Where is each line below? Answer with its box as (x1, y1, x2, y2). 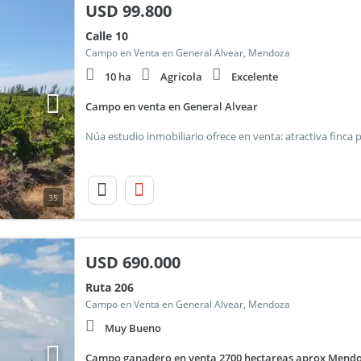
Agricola (160, 69, 202, 84)
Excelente (230, 69, 278, 84)
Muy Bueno (104, 321, 161, 335)
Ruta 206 (85, 280, 134, 295)
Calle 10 (85, 28, 128, 44)
